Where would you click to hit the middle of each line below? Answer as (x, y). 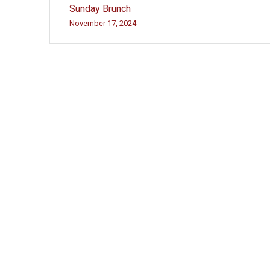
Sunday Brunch (100, 9)
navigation (116, 32)
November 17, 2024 (103, 24)
